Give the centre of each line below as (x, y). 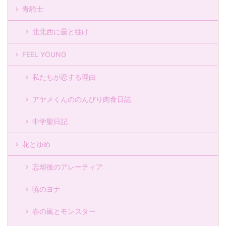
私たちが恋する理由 (64, 77)
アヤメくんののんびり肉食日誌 (82, 99)
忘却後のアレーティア (68, 167)
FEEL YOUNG (44, 54)
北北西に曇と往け (61, 32)
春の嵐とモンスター (64, 211)
